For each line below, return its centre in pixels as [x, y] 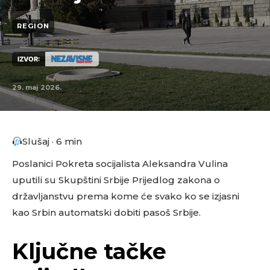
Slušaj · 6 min [52, 141]
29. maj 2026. [37, 87]
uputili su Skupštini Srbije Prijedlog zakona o [116, 180]
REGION [33, 26]
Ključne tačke [89, 251]
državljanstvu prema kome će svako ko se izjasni [126, 196]
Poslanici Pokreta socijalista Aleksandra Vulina [120, 164]
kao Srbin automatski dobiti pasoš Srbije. [106, 212]
